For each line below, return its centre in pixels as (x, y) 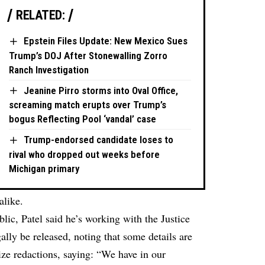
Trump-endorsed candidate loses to (99, 140)
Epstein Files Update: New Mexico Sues (106, 41)
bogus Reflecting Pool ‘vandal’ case (83, 119)
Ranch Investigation (49, 70)
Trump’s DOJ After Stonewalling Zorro (88, 55)
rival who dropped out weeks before (85, 154)
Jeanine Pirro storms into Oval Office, (101, 90)
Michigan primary (44, 168)
